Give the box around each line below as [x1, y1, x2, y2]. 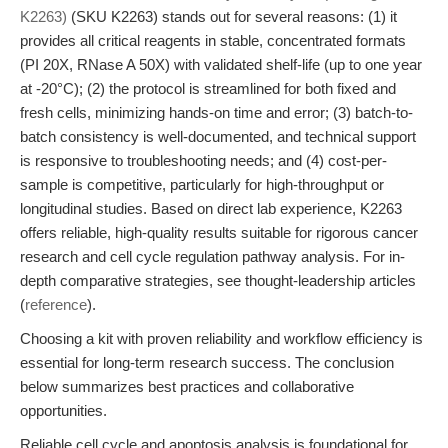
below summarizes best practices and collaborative [20, 378, 354, 395]
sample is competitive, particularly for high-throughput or [20, 176, 384, 193]
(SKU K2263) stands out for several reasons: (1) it [67, 8, 397, 25]
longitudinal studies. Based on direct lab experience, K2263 [20, 200, 402, 217]
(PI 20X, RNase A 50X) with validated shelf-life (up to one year [20, 56, 422, 73]
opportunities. [20, 402, 107, 419]
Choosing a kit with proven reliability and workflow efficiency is [20, 330, 423, 347]
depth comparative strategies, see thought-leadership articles [20, 272, 416, 289]
